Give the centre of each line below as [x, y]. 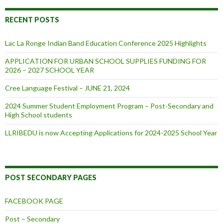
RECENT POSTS [32, 20]
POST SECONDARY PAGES [51, 178]
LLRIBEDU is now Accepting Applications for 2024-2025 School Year [111, 133]
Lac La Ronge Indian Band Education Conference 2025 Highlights [106, 43]
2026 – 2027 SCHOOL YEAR [50, 70]
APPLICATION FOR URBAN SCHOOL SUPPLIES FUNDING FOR [106, 61]
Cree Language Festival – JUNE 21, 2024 [67, 88]
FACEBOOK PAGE [34, 201]
